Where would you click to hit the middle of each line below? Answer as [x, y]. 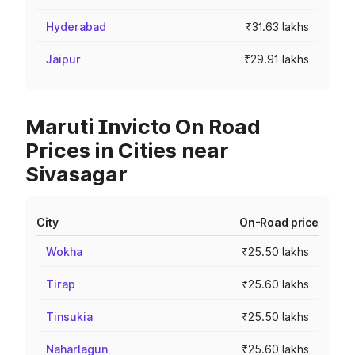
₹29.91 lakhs [277, 59]
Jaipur [63, 59]
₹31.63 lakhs [277, 27]
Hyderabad [76, 27]
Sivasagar [76, 174]
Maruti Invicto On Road [143, 126]
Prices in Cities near [127, 150]
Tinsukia [69, 317]
